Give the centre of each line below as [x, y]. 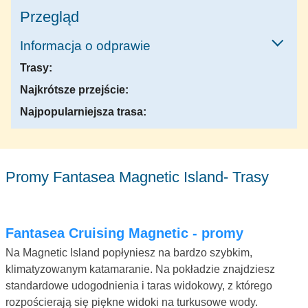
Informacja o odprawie [87, 45]
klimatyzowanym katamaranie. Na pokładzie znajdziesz [140, 269]
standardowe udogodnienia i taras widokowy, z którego [139, 285]
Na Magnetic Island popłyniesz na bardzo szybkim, [129, 252]
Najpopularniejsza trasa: [83, 111]
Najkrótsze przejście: [74, 89]
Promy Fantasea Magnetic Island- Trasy [142, 177]
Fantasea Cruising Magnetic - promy [129, 233]
